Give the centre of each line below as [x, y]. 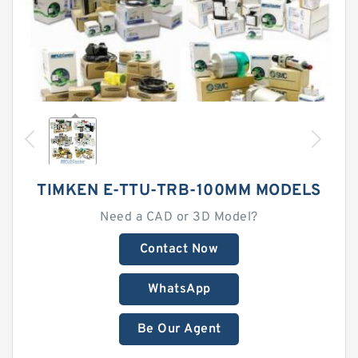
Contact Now [179, 249]
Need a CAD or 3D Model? [179, 217]
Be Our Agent [179, 329]
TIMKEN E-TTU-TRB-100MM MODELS [179, 191]
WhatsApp [179, 289]
